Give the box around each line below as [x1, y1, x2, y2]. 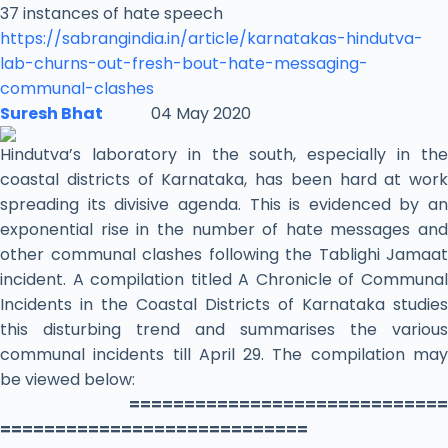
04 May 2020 [103, 102, 251, 126]
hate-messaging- [228, 52, 368, 76]
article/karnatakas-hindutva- [188, 27, 423, 51]
